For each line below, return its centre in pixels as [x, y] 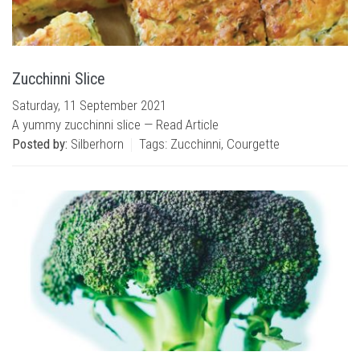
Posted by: [40, 144]
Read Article [187, 125]
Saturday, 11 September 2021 [89, 105]
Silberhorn [96, 144]
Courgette [253, 144]
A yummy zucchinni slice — [84, 125]
